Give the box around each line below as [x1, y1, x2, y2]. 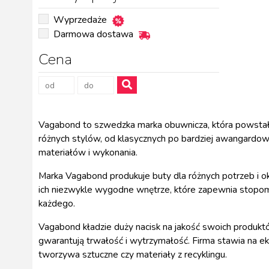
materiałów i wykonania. [38, 146, 138, 160]
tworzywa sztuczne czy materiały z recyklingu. [38, 248, 227, 262]
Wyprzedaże [53, 13, 107, 27]
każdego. [38, 197, 75, 211]
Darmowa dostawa [53, 28, 133, 41]
